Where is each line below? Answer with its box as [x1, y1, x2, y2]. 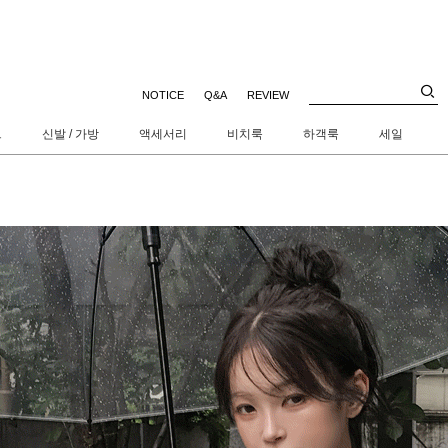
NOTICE [142, 89, 184, 102]
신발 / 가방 [42, 127, 99, 141]
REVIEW [247, 89, 289, 102]
